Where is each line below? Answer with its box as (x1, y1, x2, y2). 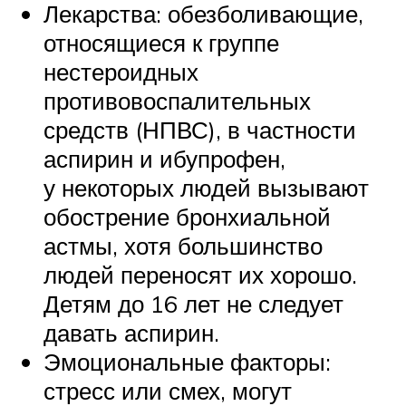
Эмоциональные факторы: (43, 347, 331, 377)
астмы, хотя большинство (43, 231, 323, 261)
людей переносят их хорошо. (43, 260, 357, 290)
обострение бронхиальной (43, 202, 331, 232)
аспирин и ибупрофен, (43, 144, 285, 174)
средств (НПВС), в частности (43, 115, 356, 145)
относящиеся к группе (43, 28, 279, 58)
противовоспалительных (43, 86, 311, 116)
